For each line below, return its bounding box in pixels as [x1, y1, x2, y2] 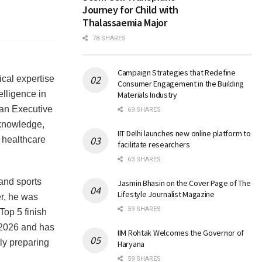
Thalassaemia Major [82, 16, 167, 30]
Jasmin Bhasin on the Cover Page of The [118, 178, 251, 189]
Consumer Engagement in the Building [118, 78, 244, 89]
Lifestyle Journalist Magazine [118, 189, 215, 200]
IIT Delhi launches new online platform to [118, 128, 251, 139]
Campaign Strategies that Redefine [118, 67, 236, 78]
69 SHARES [126, 106, 161, 114]
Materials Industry [118, 89, 177, 101]
